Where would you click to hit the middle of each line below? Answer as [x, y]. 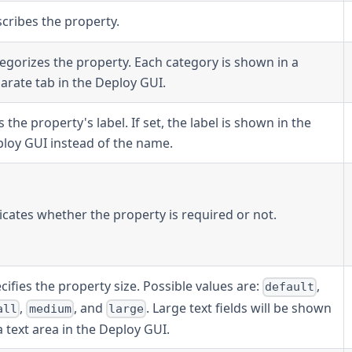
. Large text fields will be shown [239, 308]
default [290, 287]
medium [50, 308]
